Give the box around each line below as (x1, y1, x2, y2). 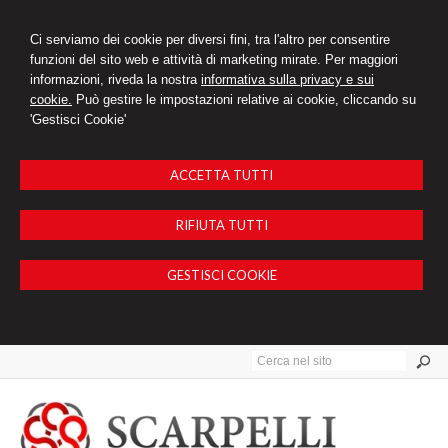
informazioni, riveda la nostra (30, 72, 201, 87)
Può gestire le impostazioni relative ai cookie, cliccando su (72, 92, 416, 107)
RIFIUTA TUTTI (175, 217, 268, 233)
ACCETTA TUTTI (170, 167, 273, 183)
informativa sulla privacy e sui (201, 72, 374, 87)
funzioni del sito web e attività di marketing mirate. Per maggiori (30, 52, 398, 67)
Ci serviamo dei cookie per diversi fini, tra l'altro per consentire (30, 32, 390, 47)
